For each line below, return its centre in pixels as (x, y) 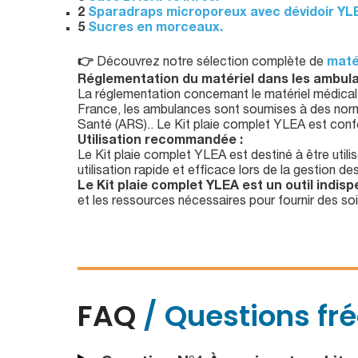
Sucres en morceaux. (155, 28)
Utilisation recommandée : (160, 141)
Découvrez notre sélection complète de (210, 63)
